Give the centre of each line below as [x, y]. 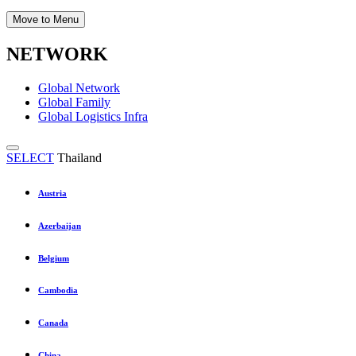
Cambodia [58, 290]
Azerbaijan [60, 225]
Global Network [79, 87]
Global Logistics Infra [93, 116]
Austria [52, 193]
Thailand [79, 157]
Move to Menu [46, 19]
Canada [53, 323]
